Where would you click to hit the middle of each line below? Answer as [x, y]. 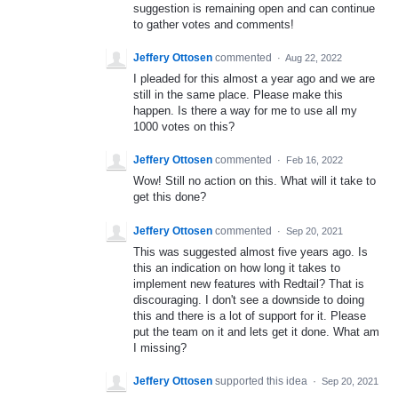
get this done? [170, 197]
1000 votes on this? [184, 127]
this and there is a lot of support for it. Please [250, 315]
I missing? [160, 347]
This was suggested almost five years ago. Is [251, 251]
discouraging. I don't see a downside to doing [249, 299]
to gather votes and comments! [214, 24]
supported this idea [263, 381]
